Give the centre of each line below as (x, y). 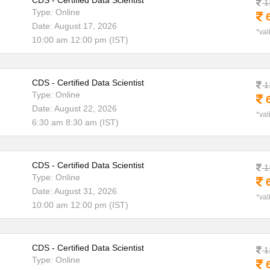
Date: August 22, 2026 (74, 108)
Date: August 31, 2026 (74, 191)
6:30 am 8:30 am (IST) (75, 122)
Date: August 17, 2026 (74, 26)
